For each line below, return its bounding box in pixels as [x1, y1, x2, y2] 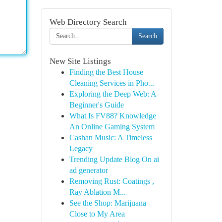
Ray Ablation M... [69, 188, 126, 196]
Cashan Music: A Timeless [69, 133, 152, 142]
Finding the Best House [69, 68, 143, 76]
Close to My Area [69, 210, 125, 218]
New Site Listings [49, 56, 111, 66]
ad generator [69, 166, 108, 174]
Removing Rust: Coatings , [69, 177, 154, 185]
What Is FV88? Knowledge [69, 111, 156, 120]
